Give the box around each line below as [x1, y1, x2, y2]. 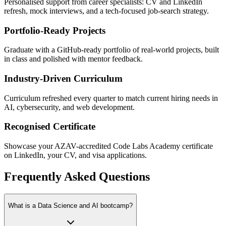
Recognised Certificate [4, 121, 95, 132]
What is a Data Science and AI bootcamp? [8, 202, 133, 210]
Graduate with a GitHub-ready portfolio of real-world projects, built [4, 45, 219, 54]
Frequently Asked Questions [4, 170, 150, 184]
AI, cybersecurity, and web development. [4, 102, 135, 111]
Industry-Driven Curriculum [4, 73, 123, 84]
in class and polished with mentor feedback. [4, 54, 143, 64]
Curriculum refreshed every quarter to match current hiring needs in [4, 93, 218, 102]
